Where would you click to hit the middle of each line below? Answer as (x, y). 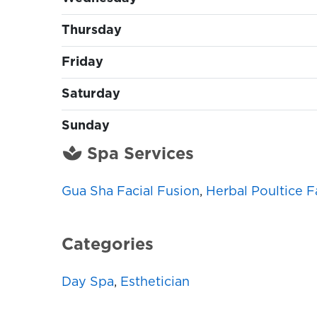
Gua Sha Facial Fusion (131, 191)
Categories (108, 244)
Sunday (86, 126)
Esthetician (155, 282)
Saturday (91, 94)
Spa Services (138, 155)
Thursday (92, 31)
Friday (82, 63)
